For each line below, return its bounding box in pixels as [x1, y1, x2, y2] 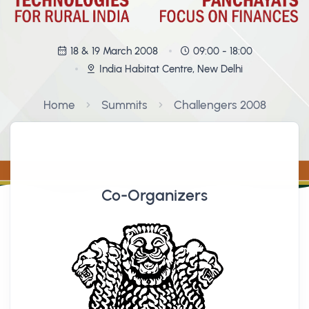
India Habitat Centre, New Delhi [99, 62, 243, 75]
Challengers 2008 [173, 97, 266, 112]
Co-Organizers [101, 186, 208, 206]
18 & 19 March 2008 [70, 44, 158, 57]
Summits [101, 97, 148, 112]
